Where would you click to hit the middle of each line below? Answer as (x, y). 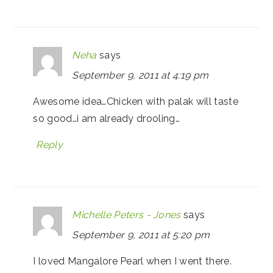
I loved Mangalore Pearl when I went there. (132, 261)
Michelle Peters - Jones (126, 214)
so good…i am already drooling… (106, 118)
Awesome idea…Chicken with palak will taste (136, 101)
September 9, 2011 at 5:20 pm (141, 235)
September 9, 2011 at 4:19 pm (140, 75)
